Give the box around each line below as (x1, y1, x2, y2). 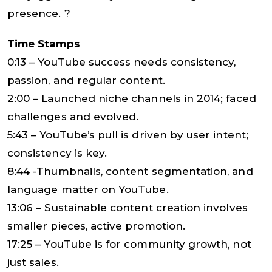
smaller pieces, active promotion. (7, 219, 185, 232)
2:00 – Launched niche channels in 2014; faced (7, 92, 256, 104)
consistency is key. (7, 146, 107, 159)
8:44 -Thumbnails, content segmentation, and (7, 165, 253, 177)
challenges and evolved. (7, 110, 139, 123)
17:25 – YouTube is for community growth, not (7, 237, 251, 250)
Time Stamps (7, 37, 80, 50)
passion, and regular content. (7, 73, 165, 86)
